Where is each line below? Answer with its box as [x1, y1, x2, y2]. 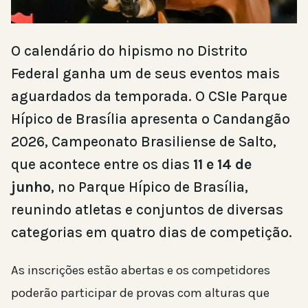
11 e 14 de [193, 155, 252, 173]
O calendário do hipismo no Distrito [11, 42, 247, 59]
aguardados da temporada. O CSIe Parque [11, 87, 287, 104]
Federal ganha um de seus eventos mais [11, 65, 280, 82]
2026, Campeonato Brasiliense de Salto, [11, 133, 276, 150]
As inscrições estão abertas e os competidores [11, 262, 270, 278]
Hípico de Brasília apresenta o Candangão [11, 110, 290, 127]
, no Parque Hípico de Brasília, [51, 178, 248, 195]
